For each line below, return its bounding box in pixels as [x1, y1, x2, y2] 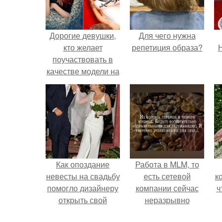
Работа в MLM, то [135, 159, 199, 170]
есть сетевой [143, 170, 191, 182]
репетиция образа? [131, 42, 203, 53]
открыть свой [58, 194, 107, 206]
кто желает [63, 42, 103, 53]
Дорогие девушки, [50, 30, 116, 41]
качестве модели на [46, 65, 119, 77]
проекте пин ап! [54, 77, 111, 89]
